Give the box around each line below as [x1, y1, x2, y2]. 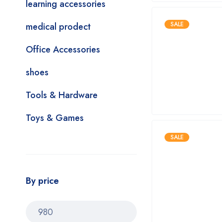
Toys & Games [26, 111, 84, 124]
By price [26, 174, 59, 187]
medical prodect [26, 20, 91, 33]
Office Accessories [26, 43, 100, 56]
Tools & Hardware [26, 89, 98, 102]
